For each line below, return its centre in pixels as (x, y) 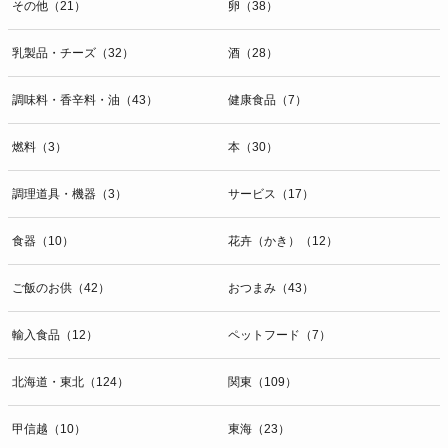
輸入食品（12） (55, 334)
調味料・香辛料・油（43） (85, 99)
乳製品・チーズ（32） (73, 52)
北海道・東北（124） (70, 381)
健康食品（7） (267, 99)
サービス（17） (271, 193)
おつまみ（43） (271, 287)
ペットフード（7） (279, 334)
